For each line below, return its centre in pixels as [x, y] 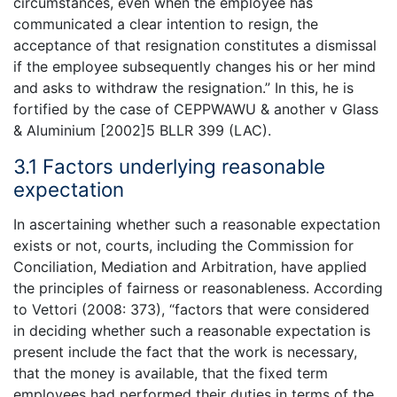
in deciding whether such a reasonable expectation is [192, 330]
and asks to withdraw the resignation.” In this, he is [183, 88]
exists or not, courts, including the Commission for [183, 245]
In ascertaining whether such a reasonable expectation [197, 224]
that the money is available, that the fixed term [171, 373]
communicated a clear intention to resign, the [166, 24]
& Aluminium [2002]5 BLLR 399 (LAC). [142, 131]
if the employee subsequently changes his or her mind [195, 67]
